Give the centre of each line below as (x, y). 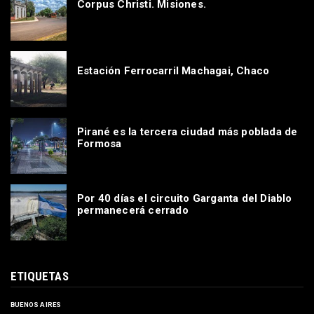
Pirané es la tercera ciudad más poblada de (187, 131)
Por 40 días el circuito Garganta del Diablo (185, 198)
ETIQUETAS (40, 277)
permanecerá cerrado (133, 210)
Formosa (100, 143)
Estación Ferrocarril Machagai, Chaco (173, 71)
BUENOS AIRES (36, 305)
